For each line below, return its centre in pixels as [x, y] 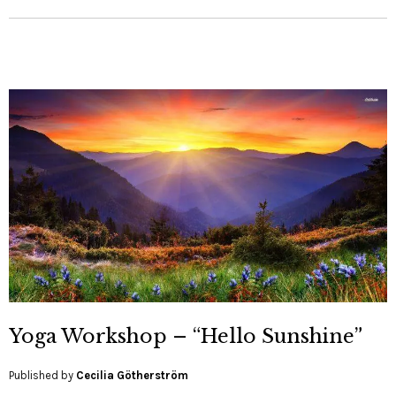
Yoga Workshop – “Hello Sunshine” [186, 337]
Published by [42, 376]
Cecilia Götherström [132, 376]
